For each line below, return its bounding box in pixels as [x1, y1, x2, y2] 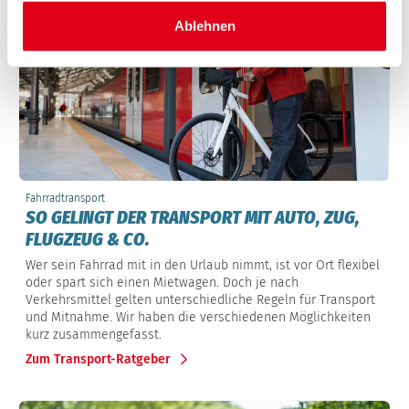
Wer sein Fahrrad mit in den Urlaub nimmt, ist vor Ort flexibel [26, 257, 380, 274]
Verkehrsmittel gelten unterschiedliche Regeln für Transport [26, 292, 375, 309]
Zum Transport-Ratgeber [26, 351, 171, 367]
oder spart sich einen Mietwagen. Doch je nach [26, 275, 299, 291]
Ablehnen [173, 17, 236, 34]
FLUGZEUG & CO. [26, 228, 150, 251]
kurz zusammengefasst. [26, 327, 162, 343]
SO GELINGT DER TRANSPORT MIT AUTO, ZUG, [26, 206, 360, 229]
